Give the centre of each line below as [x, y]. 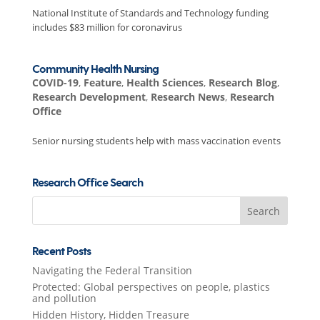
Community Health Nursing [95, 70]
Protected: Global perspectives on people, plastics [151, 287]
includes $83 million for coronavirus [107, 27]
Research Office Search [87, 183]
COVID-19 [55, 82]
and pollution [64, 298]
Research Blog [242, 82]
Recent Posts [61, 252]
